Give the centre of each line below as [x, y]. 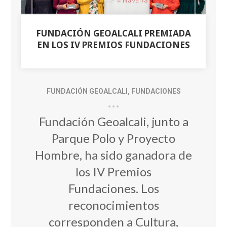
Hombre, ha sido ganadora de [113, 155]
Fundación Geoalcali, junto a [113, 122]
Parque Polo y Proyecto [113, 138]
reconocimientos [113, 205]
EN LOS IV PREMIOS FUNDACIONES [113, 45]
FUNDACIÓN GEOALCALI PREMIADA [113, 33]
